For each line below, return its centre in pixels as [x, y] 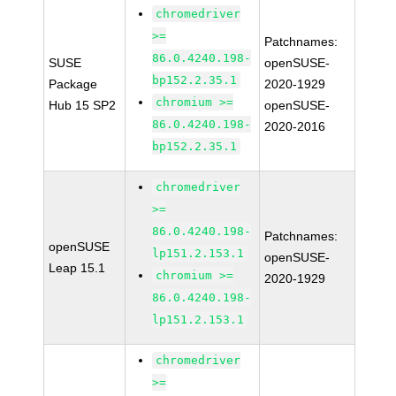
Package [73, 84]
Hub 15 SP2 [83, 105]
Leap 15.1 [77, 268]
